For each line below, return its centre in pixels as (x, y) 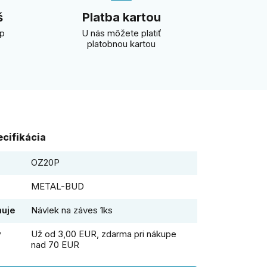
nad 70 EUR (55, 245)
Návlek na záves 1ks (72, 210)
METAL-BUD (57, 187)
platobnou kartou (121, 44)
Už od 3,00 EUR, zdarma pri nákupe (103, 234)
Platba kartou (121, 17)
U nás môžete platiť (121, 33)
